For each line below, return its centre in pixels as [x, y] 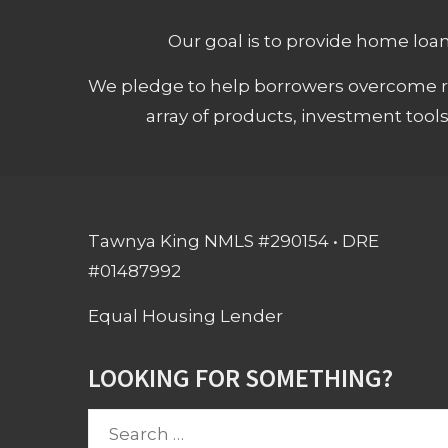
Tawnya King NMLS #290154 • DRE [234, 240]
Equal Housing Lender [186, 315]
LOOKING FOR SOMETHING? [241, 377]
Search [117, 422]
